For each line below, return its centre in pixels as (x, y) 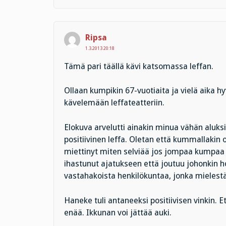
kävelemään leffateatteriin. (114, 103)
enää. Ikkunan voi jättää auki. (118, 212)
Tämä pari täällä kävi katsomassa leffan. (138, 66)
